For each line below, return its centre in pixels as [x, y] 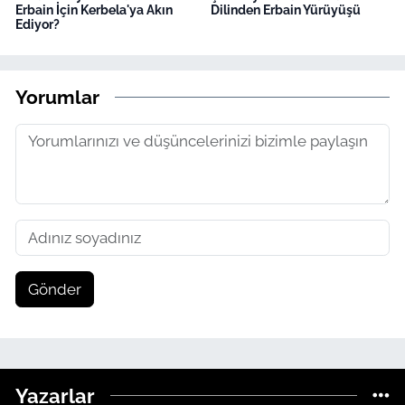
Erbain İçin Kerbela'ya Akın [94, 10]
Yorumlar [57, 97]
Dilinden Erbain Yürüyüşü [285, 10]
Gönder [54, 289]
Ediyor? [38, 25]
